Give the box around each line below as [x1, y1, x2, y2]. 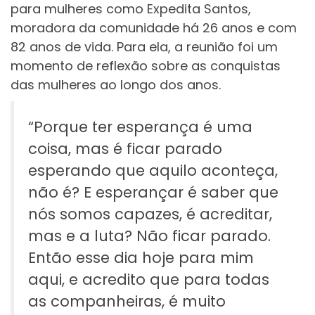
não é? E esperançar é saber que [28, 181, 278, 202]
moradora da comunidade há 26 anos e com [11, 18, 297, 37]
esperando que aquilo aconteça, [28, 160, 278, 181]
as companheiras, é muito [28, 290, 226, 311]
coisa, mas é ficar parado [28, 138, 222, 159]
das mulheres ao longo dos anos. [11, 75, 221, 94]
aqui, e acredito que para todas [28, 269, 269, 290]
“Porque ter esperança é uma [28, 116, 252, 137]
